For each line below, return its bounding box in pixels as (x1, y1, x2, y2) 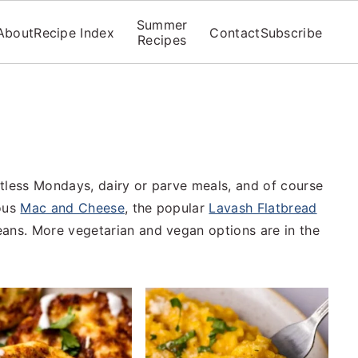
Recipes (137, 32, 187, 48)
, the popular (124, 200, 209, 216)
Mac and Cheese (20, 200, 125, 216)
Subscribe (260, 24, 323, 41)
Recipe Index (34, 24, 115, 41)
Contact (209, 24, 261, 41)
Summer (136, 17, 188, 33)
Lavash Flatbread (209, 200, 317, 216)
